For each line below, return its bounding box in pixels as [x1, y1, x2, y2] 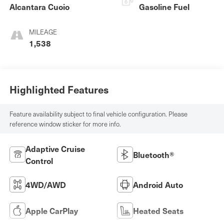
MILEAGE [28, 27, 57, 37]
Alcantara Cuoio [9, 1, 69, 12]
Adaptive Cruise [25, 143, 85, 154]
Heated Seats [133, 205, 183, 216]
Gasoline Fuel [139, 1, 189, 12]
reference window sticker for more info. [9, 119, 121, 128]
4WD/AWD [25, 179, 66, 190]
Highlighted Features [9, 82, 108, 96]
